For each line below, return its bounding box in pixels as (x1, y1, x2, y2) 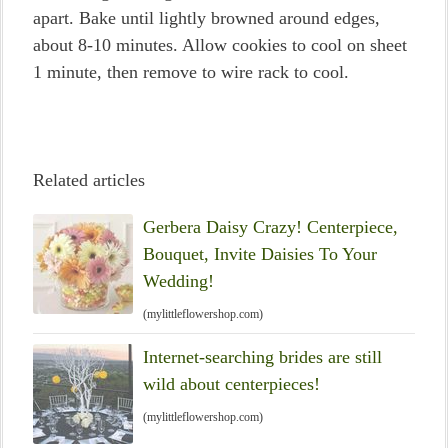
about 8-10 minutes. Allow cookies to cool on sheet (33, 35, 407, 55)
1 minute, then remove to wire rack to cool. (33, 62, 349, 82)
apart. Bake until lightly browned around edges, (33, 8, 380, 28)
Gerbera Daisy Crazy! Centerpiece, (143, 217, 398, 237)
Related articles (33, 170, 145, 190)
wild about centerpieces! (143, 374, 320, 394)
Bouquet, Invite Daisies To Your (143, 244, 377, 264)
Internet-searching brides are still (143, 347, 382, 367)
